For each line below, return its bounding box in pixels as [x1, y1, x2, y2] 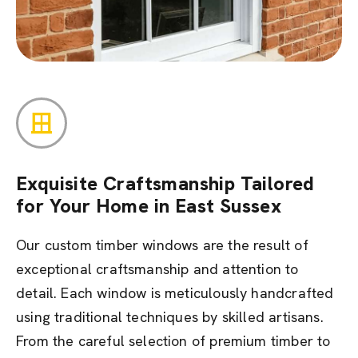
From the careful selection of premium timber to [16, 332, 331, 350]
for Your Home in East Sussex [16, 193, 282, 218]
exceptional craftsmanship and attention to [16, 260, 299, 278]
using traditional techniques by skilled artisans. [16, 308, 324, 326]
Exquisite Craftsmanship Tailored [16, 171, 315, 196]
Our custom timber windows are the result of [16, 236, 308, 254]
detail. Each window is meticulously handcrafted [16, 284, 334, 302]
